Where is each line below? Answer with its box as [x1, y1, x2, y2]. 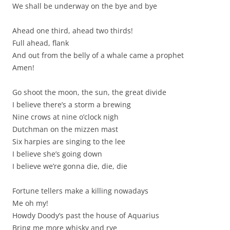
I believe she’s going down [12, 149, 102, 159]
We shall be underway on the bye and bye [12, 1, 157, 11]
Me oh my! [12, 198, 48, 208]
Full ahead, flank [12, 38, 69, 48]
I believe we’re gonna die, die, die [12, 161, 127, 171]
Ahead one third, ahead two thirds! [12, 26, 133, 35]
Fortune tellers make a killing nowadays [12, 186, 148, 196]
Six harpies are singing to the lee [12, 137, 125, 146]
